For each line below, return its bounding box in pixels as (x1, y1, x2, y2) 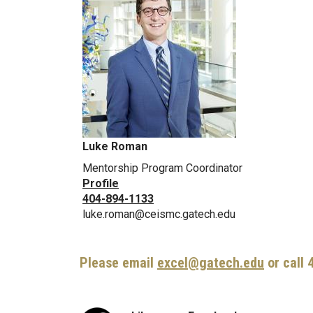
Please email (80, 254, 154, 272)
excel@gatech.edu (157, 254, 264, 272)
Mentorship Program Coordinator (82, 161, 242, 175)
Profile (82, 177, 119, 191)
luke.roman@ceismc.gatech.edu (82, 208, 235, 221)
